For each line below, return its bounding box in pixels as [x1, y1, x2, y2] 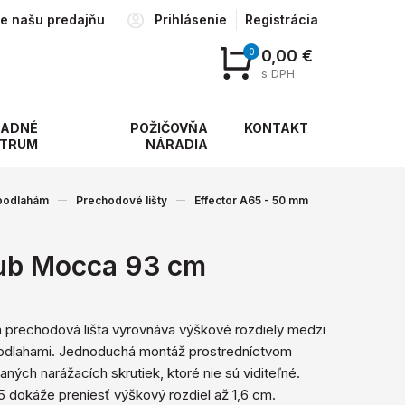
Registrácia [245, 12, 318, 27]
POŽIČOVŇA [130, 120, 208, 136]
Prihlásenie [155, 12, 227, 27]
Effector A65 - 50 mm [194, 193, 308, 207]
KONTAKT [244, 120, 308, 136]
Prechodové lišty [76, 193, 167, 207]
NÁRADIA [146, 137, 208, 152]
